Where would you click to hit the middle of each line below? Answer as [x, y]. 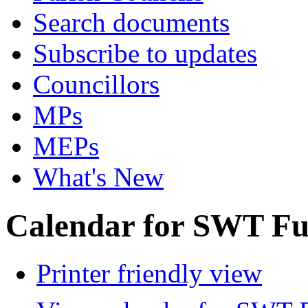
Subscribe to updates [145, 53]
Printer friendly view [149, 274]
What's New [98, 177]
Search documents [131, 22]
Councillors [96, 84]
